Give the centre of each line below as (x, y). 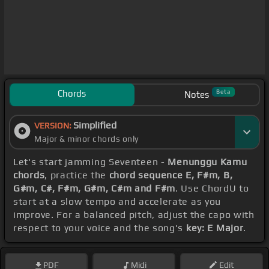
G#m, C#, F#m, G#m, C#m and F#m (94, 189)
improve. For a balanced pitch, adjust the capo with (134, 215)
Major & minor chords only (86, 139)
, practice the (77, 175)
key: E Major (215, 228)
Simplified (95, 125)
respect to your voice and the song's (100, 228)
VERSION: (54, 126)
